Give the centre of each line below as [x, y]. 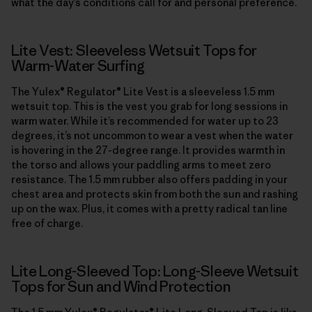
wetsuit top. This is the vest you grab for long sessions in [149, 106]
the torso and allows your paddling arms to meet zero [141, 164]
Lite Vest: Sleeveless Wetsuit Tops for [134, 50]
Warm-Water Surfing [78, 65]
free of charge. [47, 223]
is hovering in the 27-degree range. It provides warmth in [148, 150]
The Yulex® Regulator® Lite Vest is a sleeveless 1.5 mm [143, 91]
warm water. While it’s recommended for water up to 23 [145, 120]
